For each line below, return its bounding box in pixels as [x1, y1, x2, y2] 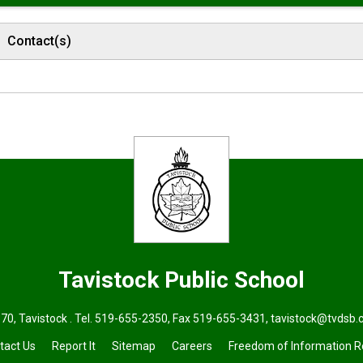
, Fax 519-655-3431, [168, 311, 271, 325]
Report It [51, 339, 96, 352]
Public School [164, 266, 305, 293]
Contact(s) [7, 32, 72, 49]
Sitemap [111, 339, 156, 352]
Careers [171, 339, 212, 352]
